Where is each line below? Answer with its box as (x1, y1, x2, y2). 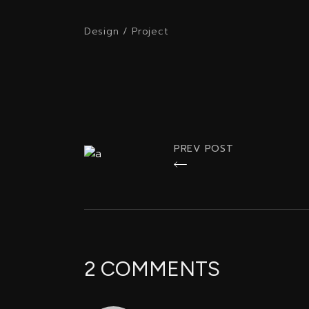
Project (132, 23, 169, 39)
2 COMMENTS (84, 256, 220, 281)
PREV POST (174, 141, 234, 156)
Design (84, 23, 119, 39)
